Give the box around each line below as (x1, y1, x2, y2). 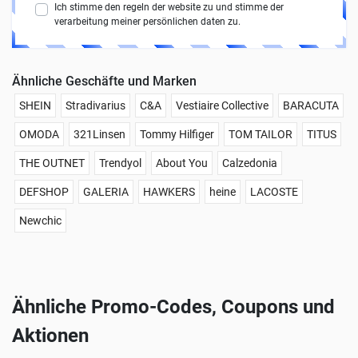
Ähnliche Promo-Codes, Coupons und (12, 296, 335, 319)
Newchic (19, 214, 62, 228)
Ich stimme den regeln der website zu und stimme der (54, 2, 284, 14)
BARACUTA (283, 99, 339, 113)
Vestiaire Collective (176, 99, 268, 113)
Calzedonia (222, 157, 277, 170)
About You (156, 157, 208, 170)
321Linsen (74, 128, 125, 141)
